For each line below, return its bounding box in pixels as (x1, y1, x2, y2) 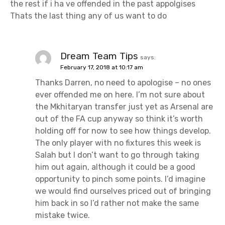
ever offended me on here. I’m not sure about (35, 90, 205, 100)
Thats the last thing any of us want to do (10, 11, 167, 21)
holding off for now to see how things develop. (35, 126, 211, 136)
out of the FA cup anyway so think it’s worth (35, 114, 203, 124)
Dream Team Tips (60, 50, 138, 62)
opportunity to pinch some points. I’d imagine (35, 174, 205, 184)
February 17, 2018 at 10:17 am (60, 64, 143, 71)
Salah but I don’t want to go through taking (35, 150, 199, 160)
